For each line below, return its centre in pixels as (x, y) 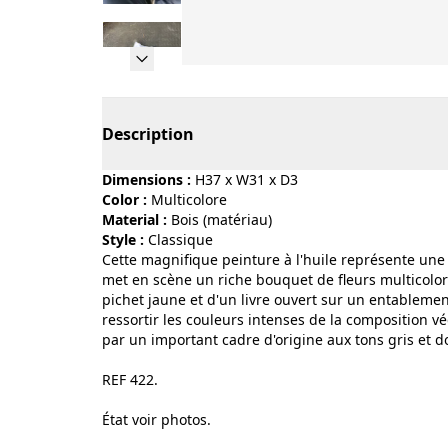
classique (185, 239)
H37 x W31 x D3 (246, 179)
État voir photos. (156, 419)
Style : (123, 239)
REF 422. (130, 379)
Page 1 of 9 (223, 76)
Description (148, 134)
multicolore (195, 199)
